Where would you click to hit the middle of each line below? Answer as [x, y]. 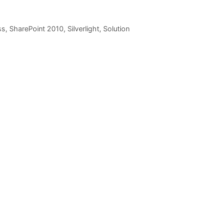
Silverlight [83, 29]
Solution [116, 29]
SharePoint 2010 [36, 29]
